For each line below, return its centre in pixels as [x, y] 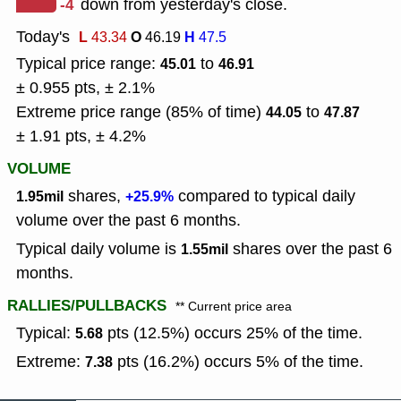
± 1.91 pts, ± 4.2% [81, 137]
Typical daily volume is [98, 249]
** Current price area [234, 307]
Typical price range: [88, 64]
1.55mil [205, 250]
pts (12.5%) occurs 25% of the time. [233, 333]
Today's [43, 37]
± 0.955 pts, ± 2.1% [85, 88]
